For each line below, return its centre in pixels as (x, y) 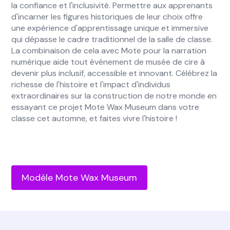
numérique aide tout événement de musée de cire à (108, 62)
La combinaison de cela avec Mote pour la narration (109, 51)
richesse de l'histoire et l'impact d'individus (91, 84)
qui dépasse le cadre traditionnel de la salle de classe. (112, 39)
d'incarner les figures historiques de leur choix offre (107, 17)
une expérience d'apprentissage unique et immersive (110, 28)
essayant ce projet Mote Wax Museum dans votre (106, 107)
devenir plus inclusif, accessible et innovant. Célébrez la (114, 73)
